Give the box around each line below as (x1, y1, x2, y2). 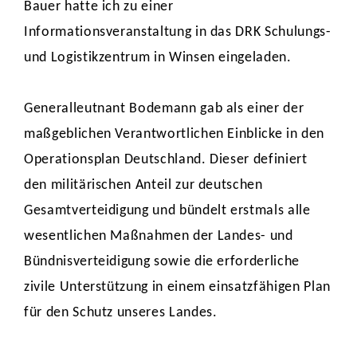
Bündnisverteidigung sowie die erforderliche (24, 254, 300, 269)
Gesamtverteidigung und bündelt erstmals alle (24, 203, 311, 218)
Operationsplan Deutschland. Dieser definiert (24, 152, 308, 167)
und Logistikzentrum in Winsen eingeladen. (24, 50, 296, 65)
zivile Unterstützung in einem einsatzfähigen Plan (24, 280, 331, 295)
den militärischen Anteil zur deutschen (24, 178, 263, 193)
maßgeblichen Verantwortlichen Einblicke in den (24, 127, 324, 142)
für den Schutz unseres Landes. (24, 305, 222, 320)
